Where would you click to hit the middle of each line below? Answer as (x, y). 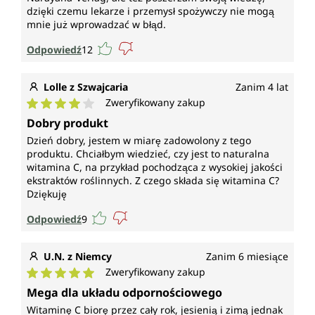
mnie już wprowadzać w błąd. (96, 25)
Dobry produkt (67, 123)
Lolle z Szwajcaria (86, 87)
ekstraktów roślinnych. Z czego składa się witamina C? (153, 181)
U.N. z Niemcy (78, 257)
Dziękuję (47, 194)
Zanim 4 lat (262, 87)
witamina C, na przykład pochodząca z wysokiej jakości (155, 167)
